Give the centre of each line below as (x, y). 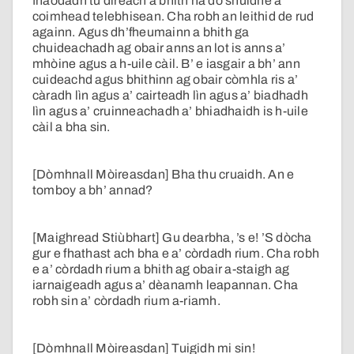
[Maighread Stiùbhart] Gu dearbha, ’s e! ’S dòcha (172, 238)
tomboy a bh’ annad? (93, 190)
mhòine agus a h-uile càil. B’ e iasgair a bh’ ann (166, 64)
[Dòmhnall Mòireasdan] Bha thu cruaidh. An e (164, 175)
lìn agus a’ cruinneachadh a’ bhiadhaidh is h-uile (170, 111)
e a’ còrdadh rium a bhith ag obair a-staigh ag (161, 269)
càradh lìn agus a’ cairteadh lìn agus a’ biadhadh (170, 96)
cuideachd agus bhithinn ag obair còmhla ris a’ (166, 80)
